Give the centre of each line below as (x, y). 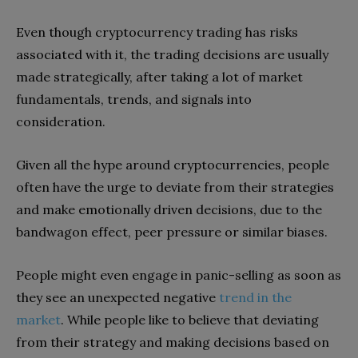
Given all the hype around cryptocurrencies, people (173, 164)
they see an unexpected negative (117, 297)
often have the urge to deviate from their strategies (175, 187)
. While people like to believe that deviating (190, 319)
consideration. (62, 121)
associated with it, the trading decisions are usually (172, 54)
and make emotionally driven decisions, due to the (169, 209)
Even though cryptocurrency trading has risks (157, 32)
